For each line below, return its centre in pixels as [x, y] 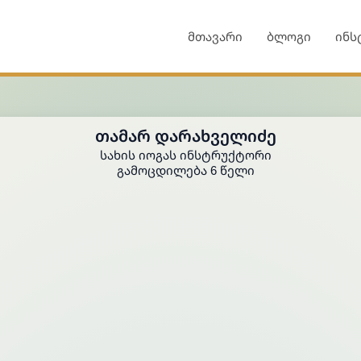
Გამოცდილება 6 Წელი [186, 170]
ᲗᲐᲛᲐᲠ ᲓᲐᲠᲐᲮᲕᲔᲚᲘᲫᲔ [186, 136]
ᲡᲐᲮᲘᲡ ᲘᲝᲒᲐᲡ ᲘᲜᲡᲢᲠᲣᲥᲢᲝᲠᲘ [186, 155]
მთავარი [215, 36]
